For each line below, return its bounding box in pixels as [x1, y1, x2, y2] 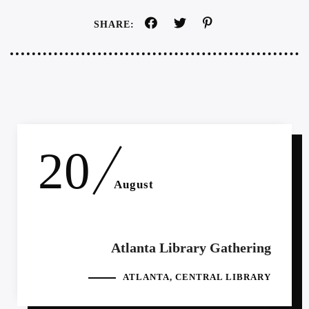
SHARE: [93, 19, 134, 30]
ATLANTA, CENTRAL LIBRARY [122, 272, 271, 283]
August [114, 178, 154, 192]
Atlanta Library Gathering [110, 240, 271, 256]
